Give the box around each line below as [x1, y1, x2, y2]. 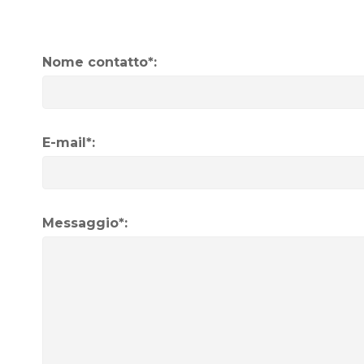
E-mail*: [42, 135, 95, 151]
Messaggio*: [42, 215, 128, 232]
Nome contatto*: [42, 54, 157, 71]
